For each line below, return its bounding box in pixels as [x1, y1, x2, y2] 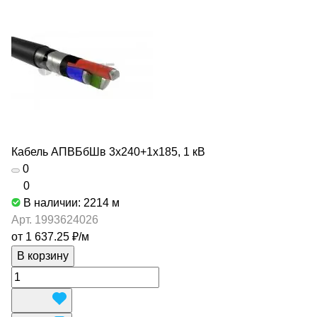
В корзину [17, 250, 69, 262]
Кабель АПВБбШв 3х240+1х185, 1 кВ [11, 146, 205, 158]
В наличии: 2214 [23, 197, 112, 209]
